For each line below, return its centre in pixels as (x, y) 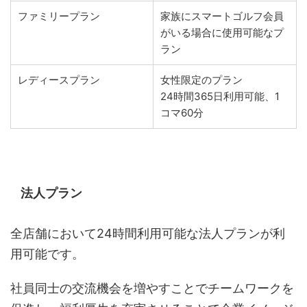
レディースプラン (59, 79)
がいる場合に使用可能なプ (222, 32)
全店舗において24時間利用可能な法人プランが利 (148, 233)
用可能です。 (47, 254)
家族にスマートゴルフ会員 (222, 16)
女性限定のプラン (201, 79)
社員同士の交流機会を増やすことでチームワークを (152, 288)
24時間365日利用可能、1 (220, 96)
